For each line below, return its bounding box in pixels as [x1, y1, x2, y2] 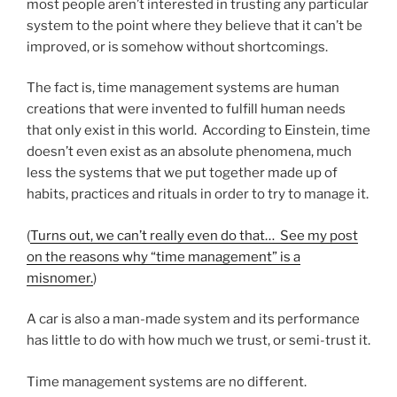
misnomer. [27, 269, 93, 286]
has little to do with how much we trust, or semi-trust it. [27, 332, 370, 349]
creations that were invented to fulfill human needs [27, 101, 346, 118]
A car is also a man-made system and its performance [27, 311, 360, 328]
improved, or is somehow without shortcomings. [27, 38, 328, 55]
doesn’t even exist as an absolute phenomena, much [27, 144, 352, 160]
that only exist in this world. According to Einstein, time [27, 122, 370, 139]
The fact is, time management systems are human [27, 80, 339, 97]
